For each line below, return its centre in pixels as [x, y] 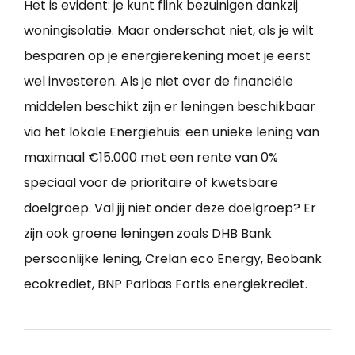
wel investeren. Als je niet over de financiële [158, 82]
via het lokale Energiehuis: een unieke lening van [172, 132]
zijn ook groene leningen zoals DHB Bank [148, 234]
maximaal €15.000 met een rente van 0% [151, 158]
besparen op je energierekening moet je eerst [167, 56]
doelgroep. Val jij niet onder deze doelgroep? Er [170, 208]
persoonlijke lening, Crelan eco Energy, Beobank [173, 259]
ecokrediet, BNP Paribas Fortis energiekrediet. [166, 284]
